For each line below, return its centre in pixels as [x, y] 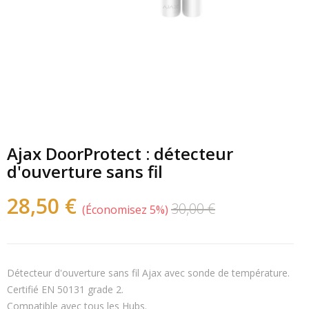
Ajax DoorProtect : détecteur [120, 154]
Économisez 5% [125, 210]
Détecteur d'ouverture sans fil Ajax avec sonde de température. [150, 273]
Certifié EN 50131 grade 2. [65, 290]
